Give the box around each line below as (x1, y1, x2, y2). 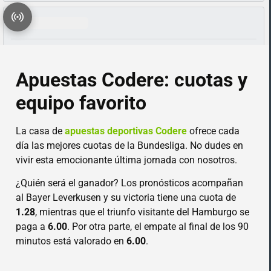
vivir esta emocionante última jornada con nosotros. (16, 154, 238, 166)
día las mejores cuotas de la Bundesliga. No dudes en (16, 140, 244, 152)
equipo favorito (16, 91, 147, 115)
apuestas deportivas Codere (65, 125, 188, 137)
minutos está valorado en (16, 235, 127, 247)
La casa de (16, 125, 65, 137)
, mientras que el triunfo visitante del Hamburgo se (35, 206, 250, 218)
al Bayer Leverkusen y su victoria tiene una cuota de (16, 192, 237, 204)
